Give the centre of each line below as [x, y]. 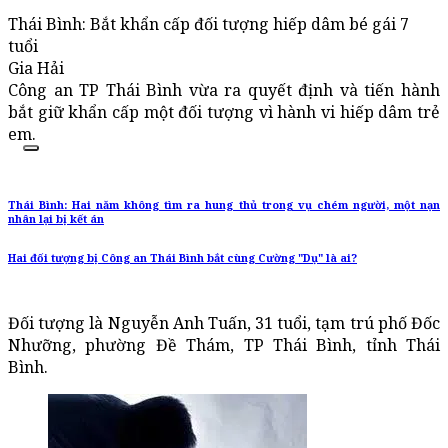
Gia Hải [36, 68]
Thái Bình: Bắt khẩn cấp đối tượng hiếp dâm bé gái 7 [208, 24]
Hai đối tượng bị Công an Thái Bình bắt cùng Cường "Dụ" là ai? [182, 258]
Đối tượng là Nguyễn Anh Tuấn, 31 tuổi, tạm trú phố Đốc [224, 323]
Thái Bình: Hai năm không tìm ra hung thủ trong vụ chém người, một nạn [224, 205]
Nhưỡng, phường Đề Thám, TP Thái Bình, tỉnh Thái [224, 345]
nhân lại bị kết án [56, 219]
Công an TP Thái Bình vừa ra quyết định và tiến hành [224, 90]
